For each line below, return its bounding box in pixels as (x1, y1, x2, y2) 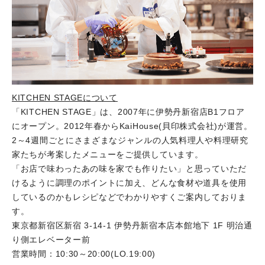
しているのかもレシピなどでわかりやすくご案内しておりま (12, 192, 247, 202)
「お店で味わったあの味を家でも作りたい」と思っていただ (12, 163, 247, 173)
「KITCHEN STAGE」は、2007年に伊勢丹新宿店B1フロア (12, 106, 245, 117)
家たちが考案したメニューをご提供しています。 (12, 149, 203, 159)
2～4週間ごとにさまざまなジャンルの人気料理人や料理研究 (12, 135, 248, 145)
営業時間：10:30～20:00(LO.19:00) (12, 248, 156, 258)
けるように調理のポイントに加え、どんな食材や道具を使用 (12, 177, 247, 188)
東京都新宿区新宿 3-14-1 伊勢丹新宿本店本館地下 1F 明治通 (12, 220, 253, 230)
